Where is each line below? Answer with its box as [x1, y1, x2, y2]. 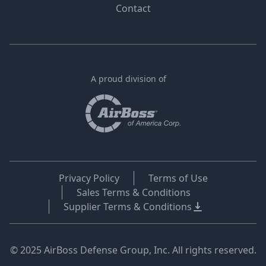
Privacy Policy [58, 172, 119, 185]
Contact [115, 2, 151, 15]
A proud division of [90, 73, 166, 84]
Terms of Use [148, 172, 208, 185]
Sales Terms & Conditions [76, 186, 191, 199]
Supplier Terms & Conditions [63, 200, 192, 213]
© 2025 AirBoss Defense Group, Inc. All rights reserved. [9, 243, 256, 256]
